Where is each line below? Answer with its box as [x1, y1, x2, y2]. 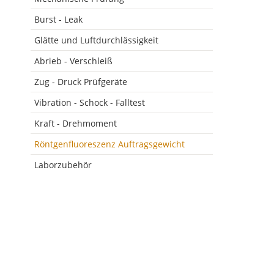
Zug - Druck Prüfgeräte [34, 75, 127, 87]
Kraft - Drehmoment [34, 117, 117, 129]
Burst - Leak [34, 13, 83, 25]
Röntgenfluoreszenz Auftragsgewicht [34, 138, 185, 150]
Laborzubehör [34, 158, 92, 171]
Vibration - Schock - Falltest [34, 96, 145, 108]
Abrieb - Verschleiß [34, 54, 113, 67]
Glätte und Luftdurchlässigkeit [34, 34, 158, 46]
